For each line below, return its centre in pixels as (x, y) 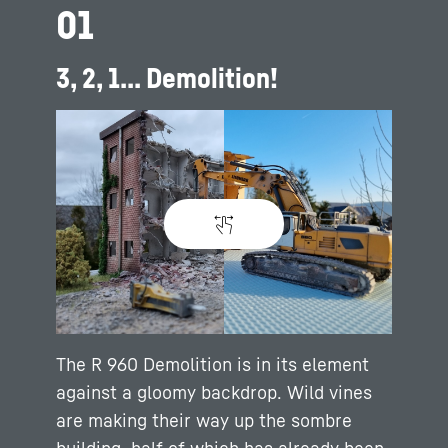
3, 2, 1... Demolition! (167, 77)
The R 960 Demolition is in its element (212, 364)
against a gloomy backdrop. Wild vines (214, 392)
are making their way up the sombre (204, 420)
